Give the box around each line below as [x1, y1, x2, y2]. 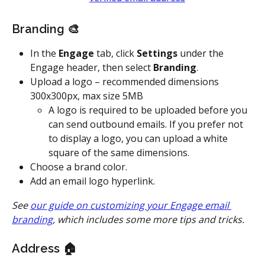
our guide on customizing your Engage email [30, 198, 231, 212]
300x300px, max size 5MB [30, 89, 143, 102]
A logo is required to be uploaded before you [49, 103, 250, 117]
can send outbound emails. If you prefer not [49, 117, 245, 131]
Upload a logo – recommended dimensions [30, 75, 221, 88]
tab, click [94, 46, 137, 60]
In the [30, 46, 59, 60]
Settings [137, 46, 177, 60]
